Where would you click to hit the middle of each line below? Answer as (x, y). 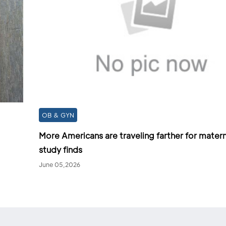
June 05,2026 (59, 164)
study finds (60, 149)
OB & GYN (58, 115)
